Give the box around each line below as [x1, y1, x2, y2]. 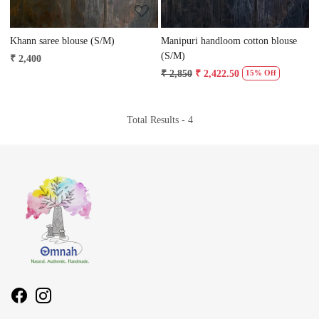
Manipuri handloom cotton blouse [161, 35, 297, 46]
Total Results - [126, 114, 188, 125]
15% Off [246, 69, 276, 78]
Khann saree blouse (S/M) [10, 35, 115, 46]
